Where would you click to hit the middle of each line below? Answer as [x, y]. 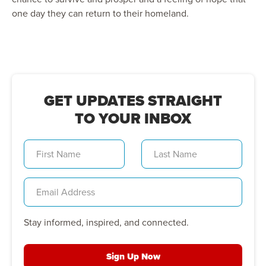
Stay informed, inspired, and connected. [106, 222]
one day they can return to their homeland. [102, 13]
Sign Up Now [133, 256]
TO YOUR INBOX [133, 118]
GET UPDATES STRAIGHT [133, 100]
